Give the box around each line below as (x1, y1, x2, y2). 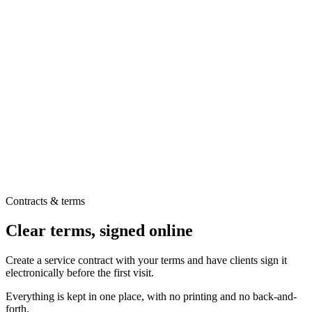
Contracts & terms (6, 194, 85, 207)
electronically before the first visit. (6, 266, 154, 279)
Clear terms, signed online (6, 221, 193, 240)
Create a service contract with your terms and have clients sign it (6, 253, 287, 266)
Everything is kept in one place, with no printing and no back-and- (6, 290, 297, 302)
